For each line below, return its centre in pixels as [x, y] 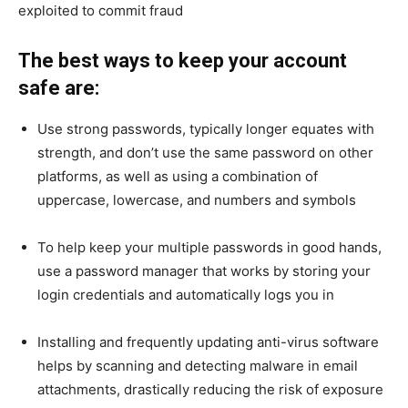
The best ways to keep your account [183, 61]
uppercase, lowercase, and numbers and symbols [197, 200]
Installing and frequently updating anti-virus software [208, 342]
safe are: [59, 88]
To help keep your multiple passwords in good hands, [209, 248]
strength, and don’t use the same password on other [205, 153]
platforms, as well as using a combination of [178, 177]
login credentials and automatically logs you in [186, 295]
